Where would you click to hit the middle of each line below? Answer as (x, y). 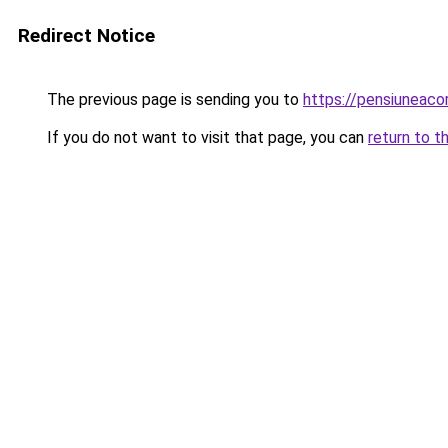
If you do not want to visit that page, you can (205, 137)
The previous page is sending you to (173, 99)
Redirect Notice (86, 35)
